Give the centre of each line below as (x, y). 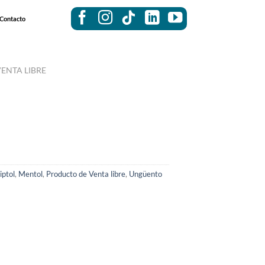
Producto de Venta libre (85, 174)
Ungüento (145, 174)
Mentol (30, 174)
